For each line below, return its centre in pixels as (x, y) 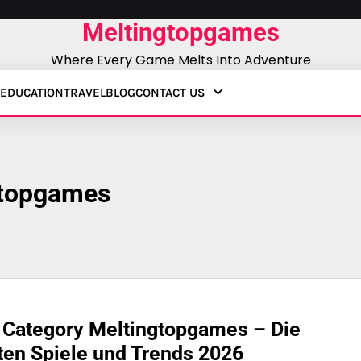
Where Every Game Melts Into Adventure (180, 60)
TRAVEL (85, 93)
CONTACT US (170, 93)
